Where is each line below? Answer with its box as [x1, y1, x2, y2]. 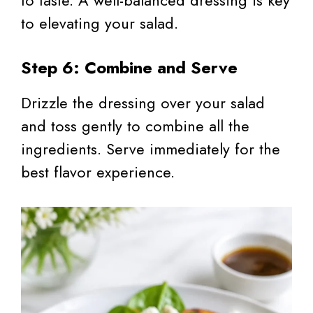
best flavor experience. [21, 160, 175, 183]
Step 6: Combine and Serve [21, 54, 238, 80]
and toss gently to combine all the [21, 114, 249, 137]
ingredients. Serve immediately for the [21, 137, 280, 160]
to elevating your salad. [21, 11, 178, 34]
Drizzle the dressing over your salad [21, 91, 265, 114]
